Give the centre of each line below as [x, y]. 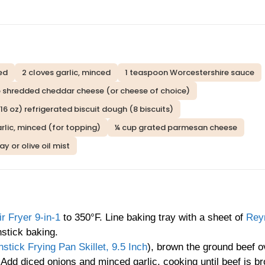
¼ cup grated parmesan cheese [176, 128]
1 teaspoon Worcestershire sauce [190, 73]
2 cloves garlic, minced [66, 73]
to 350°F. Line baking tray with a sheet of [153, 218]
